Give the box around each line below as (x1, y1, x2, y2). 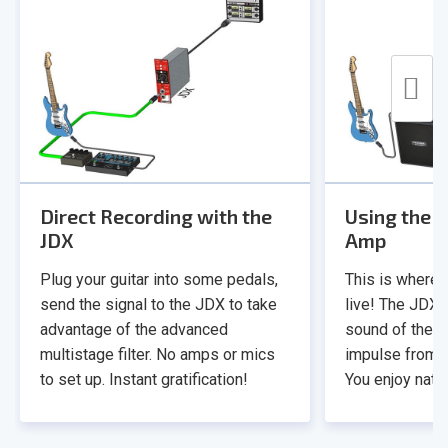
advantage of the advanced (40, 320, 228, 340)
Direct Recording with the (40, 204, 272, 229)
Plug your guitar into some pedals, (40, 270, 278, 290)
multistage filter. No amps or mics (40, 345, 275, 365)
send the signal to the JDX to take (40, 295, 277, 315)
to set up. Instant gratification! (40, 370, 248, 390)
